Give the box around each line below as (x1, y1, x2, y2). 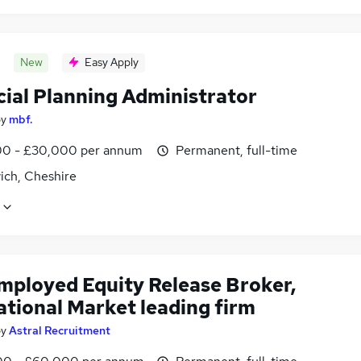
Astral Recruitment (9, 323, 110, 338)
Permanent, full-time (176, 141, 297, 159)
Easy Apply (85, 54, 139, 69)
